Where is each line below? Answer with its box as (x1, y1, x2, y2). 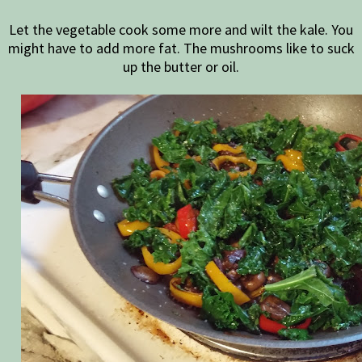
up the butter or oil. (123, 57, 239, 76)
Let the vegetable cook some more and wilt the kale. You (9, 19, 353, 39)
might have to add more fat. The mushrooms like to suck (7, 38, 355, 57)
